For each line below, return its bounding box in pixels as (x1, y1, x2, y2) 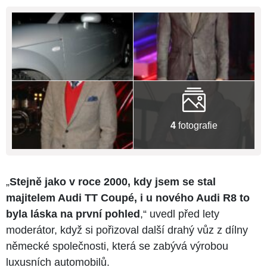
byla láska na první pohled (6, 208, 140, 221)
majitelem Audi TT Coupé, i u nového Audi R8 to (6, 192, 250, 204)
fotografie (176, 120, 218, 131)
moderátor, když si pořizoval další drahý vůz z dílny (6, 224, 248, 237)
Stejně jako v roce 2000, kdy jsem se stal (10, 176, 216, 188)
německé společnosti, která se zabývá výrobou (6, 240, 228, 253)
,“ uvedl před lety (140, 208, 219, 221)
